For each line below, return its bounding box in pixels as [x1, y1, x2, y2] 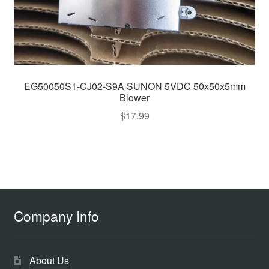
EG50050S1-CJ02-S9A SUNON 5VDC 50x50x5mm [23, 79, 246, 93]
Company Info [13, 205, 99, 225]
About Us [29, 253, 69, 268]
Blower [119, 90, 150, 104]
